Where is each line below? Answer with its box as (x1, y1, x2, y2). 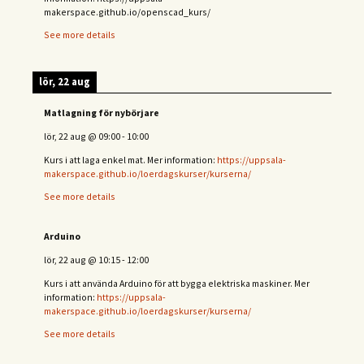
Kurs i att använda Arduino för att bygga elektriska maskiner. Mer (44, 276, 310, 289)
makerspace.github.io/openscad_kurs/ (44, 5, 210, 18)
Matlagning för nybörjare (44, 106, 159, 119)
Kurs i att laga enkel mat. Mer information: (44, 153, 217, 166)
